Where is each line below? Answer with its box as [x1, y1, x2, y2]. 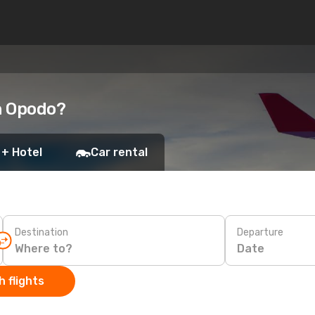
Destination [15, 226, 68, 238]
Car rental [91, 146, 148, 159]
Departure [237, 226, 283, 238]
